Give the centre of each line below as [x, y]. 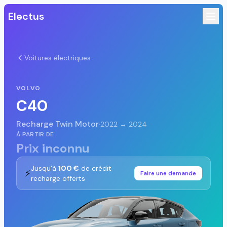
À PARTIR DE [35, 134]
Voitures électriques [58, 58]
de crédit [95, 168]
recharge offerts [58, 178]
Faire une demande [168, 173]
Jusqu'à [45, 168]
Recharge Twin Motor [58, 124]
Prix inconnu [53, 148]
